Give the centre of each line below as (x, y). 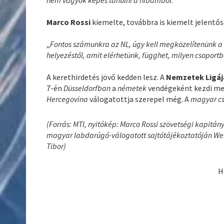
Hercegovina (68, 99)
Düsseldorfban (88, 88)
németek (133, 88)
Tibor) (56, 146)
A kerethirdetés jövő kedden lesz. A (106, 77)
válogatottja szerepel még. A (140, 99)
